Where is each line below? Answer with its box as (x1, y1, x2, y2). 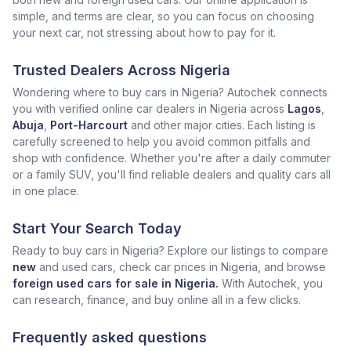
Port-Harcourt (50, 118, 128, 132)
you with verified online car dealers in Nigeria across (13, 102, 284, 115)
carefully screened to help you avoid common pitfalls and (13, 135, 310, 148)
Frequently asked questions (13, 329, 207, 346)
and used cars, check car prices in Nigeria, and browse (39, 260, 326, 273)
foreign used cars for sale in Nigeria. (13, 277, 219, 290)
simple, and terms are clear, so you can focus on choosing (13, 9, 314, 23)
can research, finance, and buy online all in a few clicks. (13, 293, 301, 306)
